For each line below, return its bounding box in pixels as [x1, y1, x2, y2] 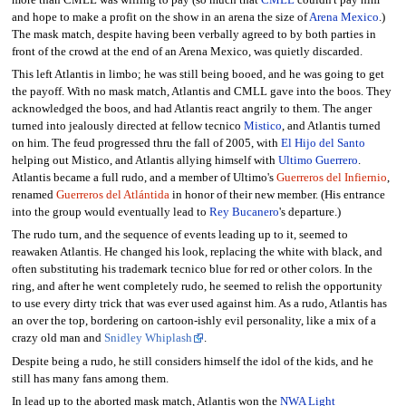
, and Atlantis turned [281, 119, 381, 132]
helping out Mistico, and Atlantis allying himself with [11, 153, 278, 167]
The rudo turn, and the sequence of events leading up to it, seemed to [11, 228, 348, 242]
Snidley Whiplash [103, 332, 192, 345]
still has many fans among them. [11, 372, 169, 385]
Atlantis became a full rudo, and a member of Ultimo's [11, 170, 276, 184]
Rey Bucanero [208, 205, 279, 218]
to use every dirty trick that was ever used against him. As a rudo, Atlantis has [11, 297, 387, 311]
